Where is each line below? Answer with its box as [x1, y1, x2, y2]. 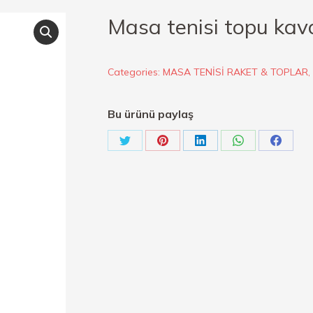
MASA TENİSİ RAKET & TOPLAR [163, 66, 308, 78]
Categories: [108, 66, 163, 78]
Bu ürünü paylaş [108, 107, 194, 121]
